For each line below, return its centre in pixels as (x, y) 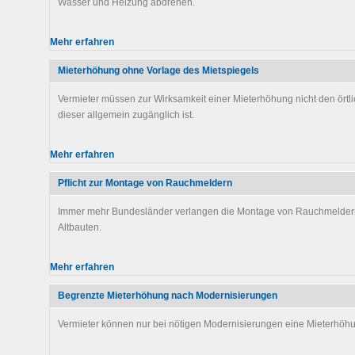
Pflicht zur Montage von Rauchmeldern (145, 183)
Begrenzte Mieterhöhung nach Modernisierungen (168, 296)
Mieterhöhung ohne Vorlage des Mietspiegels (158, 71)
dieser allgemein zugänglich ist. (126, 115)
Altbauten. (80, 227)
